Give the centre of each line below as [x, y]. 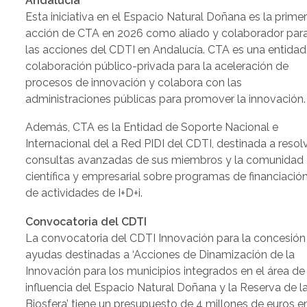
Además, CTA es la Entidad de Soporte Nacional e [152, 127]
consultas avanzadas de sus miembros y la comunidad [165, 160]
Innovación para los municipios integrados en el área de [165, 271]
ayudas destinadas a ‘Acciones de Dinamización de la [160, 254]
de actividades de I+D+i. [84, 193]
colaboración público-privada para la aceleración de [157, 66]
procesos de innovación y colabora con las [134, 82]
